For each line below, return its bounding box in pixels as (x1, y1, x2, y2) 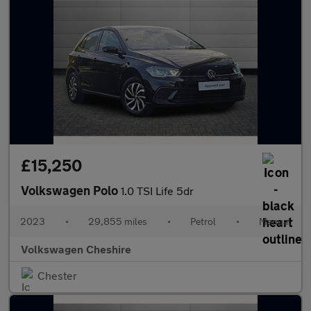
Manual (259, 215, 291, 227)
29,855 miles (88, 215, 147, 227)
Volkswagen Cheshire (21, 242, 131, 255)
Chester (37, 269, 77, 282)
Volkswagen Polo (21, 183, 121, 198)
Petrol (190, 215, 216, 227)
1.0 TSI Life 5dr (121, 184, 194, 197)
